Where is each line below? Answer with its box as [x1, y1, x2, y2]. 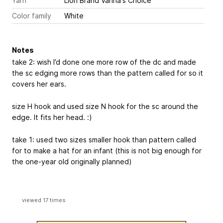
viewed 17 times [21, 196, 66, 204]
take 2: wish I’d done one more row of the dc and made [12, 58, 196, 66]
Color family [12, 11, 51, 20]
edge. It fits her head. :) [12, 112, 92, 121]
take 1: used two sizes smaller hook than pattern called [12, 135, 196, 144]
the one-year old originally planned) [12, 157, 132, 166]
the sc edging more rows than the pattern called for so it [12, 69, 203, 77]
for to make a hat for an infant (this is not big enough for [12, 146, 202, 155]
